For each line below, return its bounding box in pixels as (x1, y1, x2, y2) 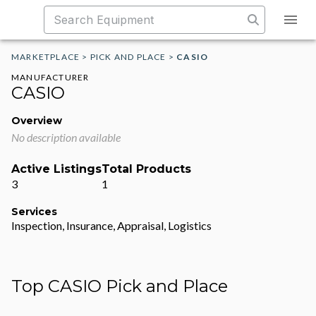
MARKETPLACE (11, 51, 80, 62)
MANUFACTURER (11, 72, 90, 83)
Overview (11, 114, 62, 127)
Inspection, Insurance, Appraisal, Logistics (11, 219, 212, 232)
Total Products (102, 162, 191, 176)
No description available (11, 130, 121, 144)
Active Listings (11, 162, 102, 176)
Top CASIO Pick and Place (11, 276, 228, 296)
